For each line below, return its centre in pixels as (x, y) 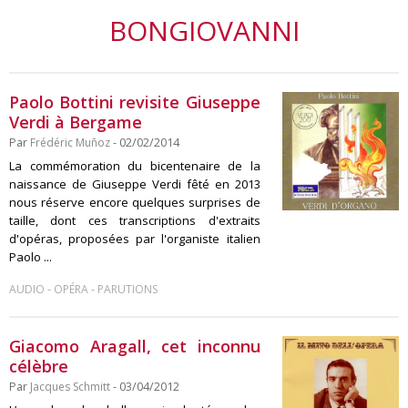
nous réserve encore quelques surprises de (135, 202)
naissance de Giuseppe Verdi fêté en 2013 (135, 184)
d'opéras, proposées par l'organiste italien (135, 239)
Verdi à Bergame (76, 122)
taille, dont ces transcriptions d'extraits (135, 220)
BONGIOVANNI (204, 31)
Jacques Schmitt (70, 387)
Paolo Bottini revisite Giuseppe (135, 102)
